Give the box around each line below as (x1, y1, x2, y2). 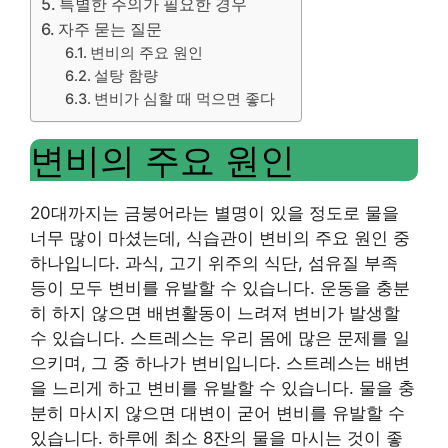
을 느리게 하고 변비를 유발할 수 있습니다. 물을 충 (30, 378, 415, 398)
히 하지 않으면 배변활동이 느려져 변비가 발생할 (30, 303, 400, 323)
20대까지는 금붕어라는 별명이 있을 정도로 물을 (30, 203, 399, 223)
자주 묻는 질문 (58, 19, 163, 39)
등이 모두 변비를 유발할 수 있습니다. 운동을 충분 (30, 278, 410, 298)
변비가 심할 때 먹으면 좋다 (94, 90, 276, 108)
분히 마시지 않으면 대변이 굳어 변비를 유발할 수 (30, 403, 405, 423)
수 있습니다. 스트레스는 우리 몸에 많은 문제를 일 (30, 328, 410, 348)
